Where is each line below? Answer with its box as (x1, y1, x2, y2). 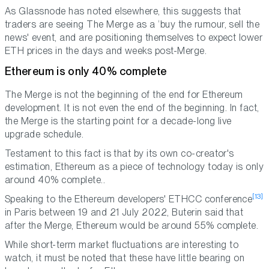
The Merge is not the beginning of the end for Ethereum (5, 89, 243, 101)
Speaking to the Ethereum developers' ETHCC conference (5, 193, 253, 205)
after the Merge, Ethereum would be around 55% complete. (5, 220, 259, 232)
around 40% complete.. (5, 174, 106, 186)
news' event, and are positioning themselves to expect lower (5, 32, 263, 44)
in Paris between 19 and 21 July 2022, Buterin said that (5, 207, 244, 219)
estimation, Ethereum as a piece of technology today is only (5, 161, 264, 173)
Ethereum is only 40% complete (5, 65, 167, 78)
